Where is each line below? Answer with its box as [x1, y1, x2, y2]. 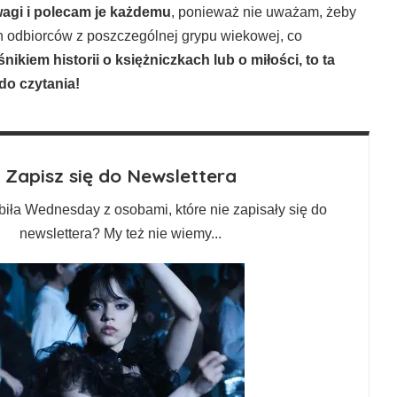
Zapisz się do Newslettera [4, 164, 237, 188]
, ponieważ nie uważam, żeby [171, 4, 356, 20]
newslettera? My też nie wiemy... [19, 226, 222, 242]
